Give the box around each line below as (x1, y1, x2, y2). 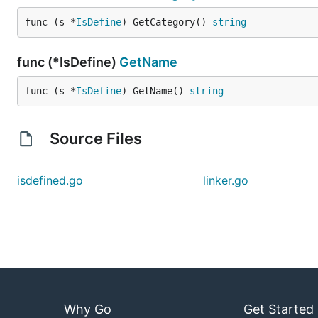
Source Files (45, 129, 146, 148)
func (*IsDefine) (17, 55, 119, 70)
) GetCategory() (121, 16, 212, 28)
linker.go (203, 173, 249, 187)
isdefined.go (17, 173, 83, 187)
